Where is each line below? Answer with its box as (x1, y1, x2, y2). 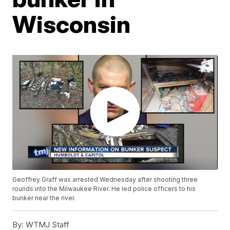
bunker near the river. (12, 194, 76, 202)
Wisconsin (12, 10, 131, 39)
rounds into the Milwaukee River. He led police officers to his (12, 185, 196, 193)
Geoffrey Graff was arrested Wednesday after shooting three (12, 176, 198, 184)
